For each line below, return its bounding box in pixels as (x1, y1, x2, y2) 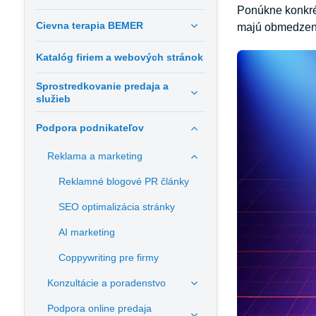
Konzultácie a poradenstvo (47, 277, 166, 288)
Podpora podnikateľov (35, 122, 144, 133)
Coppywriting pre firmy (58, 252, 159, 263)
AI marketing (58, 226, 115, 238)
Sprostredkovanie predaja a (35, 80, 169, 92)
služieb (35, 93, 71, 104)
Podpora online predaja (47, 303, 152, 314)
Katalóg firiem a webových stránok (35, 51, 203, 63)
